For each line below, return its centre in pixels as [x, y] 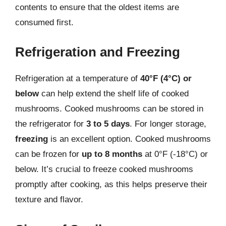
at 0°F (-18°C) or [175, 154]
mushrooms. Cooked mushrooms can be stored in [109, 109]
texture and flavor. [49, 200]
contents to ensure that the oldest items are [97, 7]
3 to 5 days [108, 124]
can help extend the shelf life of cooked [114, 94]
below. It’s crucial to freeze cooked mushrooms [104, 169]
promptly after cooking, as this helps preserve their [111, 184]
